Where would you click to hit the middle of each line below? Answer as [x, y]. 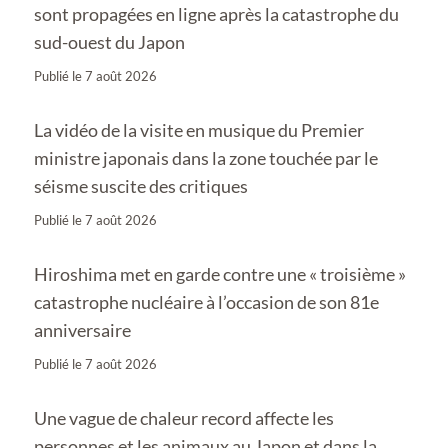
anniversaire [82, 329]
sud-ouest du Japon [109, 41]
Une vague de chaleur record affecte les [184, 417]
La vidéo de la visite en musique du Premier [199, 129]
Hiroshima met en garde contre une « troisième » [220, 273]
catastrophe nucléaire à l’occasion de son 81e [206, 301]
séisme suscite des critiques [141, 185]
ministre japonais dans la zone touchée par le [206, 157]
